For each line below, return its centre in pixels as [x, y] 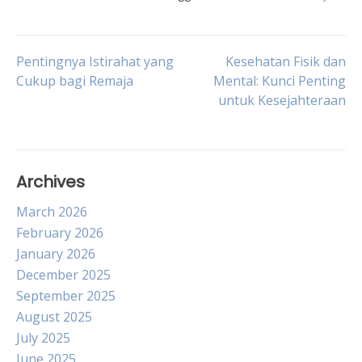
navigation [88, 111]
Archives [51, 182]
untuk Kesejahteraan [282, 100]
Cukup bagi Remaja [75, 81]
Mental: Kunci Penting [280, 81]
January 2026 [56, 254]
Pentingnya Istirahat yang [95, 61]
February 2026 [60, 233]
